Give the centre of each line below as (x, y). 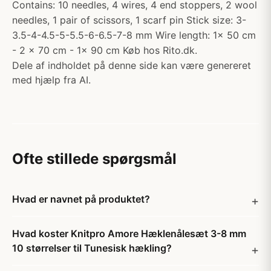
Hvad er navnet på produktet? (81, 199)
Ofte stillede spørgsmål (94, 159)
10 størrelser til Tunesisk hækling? (92, 248)
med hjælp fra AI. (51, 80)
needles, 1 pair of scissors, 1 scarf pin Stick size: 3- (129, 20)
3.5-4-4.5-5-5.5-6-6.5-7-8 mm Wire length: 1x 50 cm (134, 35)
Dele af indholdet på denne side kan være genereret (132, 65)
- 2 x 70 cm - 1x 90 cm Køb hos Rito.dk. (105, 50)
